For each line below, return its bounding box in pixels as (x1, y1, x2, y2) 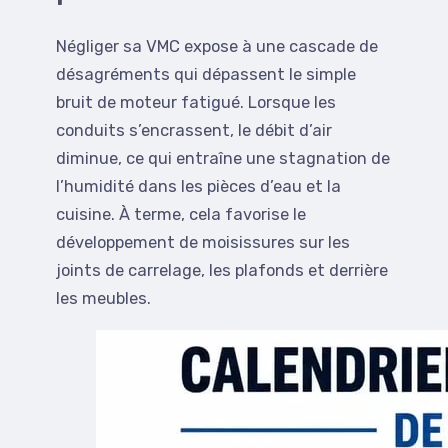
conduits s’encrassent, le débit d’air (56, 121, 332, 141)
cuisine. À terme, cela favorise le (56, 205, 306, 225)
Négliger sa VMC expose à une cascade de (56, 37, 378, 57)
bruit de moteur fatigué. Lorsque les (56, 93, 336, 113)
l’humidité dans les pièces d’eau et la (56, 177, 341, 197)
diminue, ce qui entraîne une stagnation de (56, 149, 390, 169)
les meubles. (56, 289, 151, 309)
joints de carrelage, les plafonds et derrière (56, 261, 388, 281)
